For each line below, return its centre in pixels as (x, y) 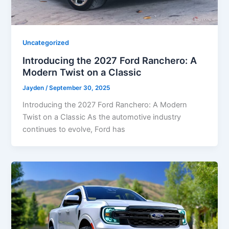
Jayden (34, 88)
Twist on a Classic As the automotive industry (102, 117)
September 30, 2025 (80, 88)
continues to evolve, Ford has (74, 129)
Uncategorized (46, 43)
